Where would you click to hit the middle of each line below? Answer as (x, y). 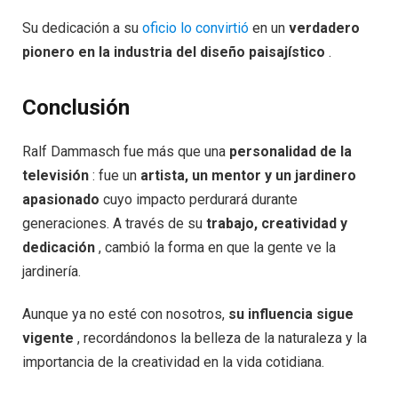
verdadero (324, 28)
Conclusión (76, 107)
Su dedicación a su (82, 28)
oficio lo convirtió (195, 28)
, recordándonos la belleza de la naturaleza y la (220, 338)
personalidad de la (291, 151)
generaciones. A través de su (114, 223)
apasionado (61, 199)
